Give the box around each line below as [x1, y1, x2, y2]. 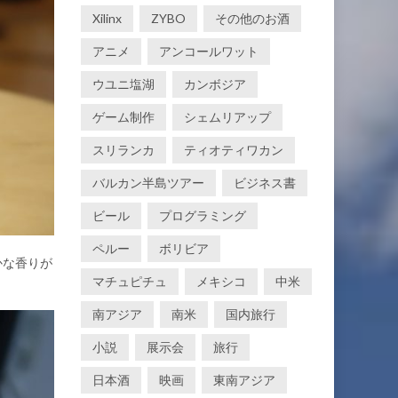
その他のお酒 [215, 11, 290, 26]
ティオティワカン [184, 142, 283, 157]
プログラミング [159, 208, 246, 223]
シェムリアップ [184, 109, 271, 124]
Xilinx [92, 11, 122, 26]
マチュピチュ [92, 274, 167, 289]
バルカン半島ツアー [92, 175, 204, 190]
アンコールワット [159, 44, 259, 59]
